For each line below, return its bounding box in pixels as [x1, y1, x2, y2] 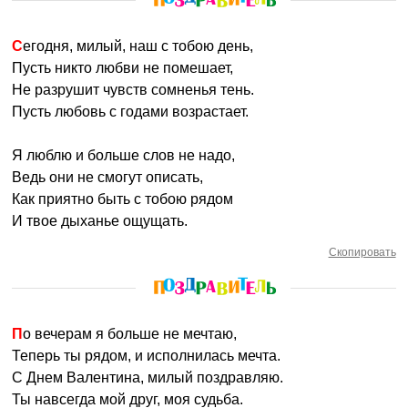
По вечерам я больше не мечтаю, [23, 326, 238, 342]
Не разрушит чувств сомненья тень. [12, 82, 255, 97]
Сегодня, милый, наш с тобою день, [23, 38, 254, 54]
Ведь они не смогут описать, [12, 169, 204, 185]
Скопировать [328, 246, 396, 259]
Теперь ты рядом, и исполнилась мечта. [12, 348, 281, 363]
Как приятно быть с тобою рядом [12, 191, 234, 207]
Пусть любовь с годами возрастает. [12, 104, 250, 119]
